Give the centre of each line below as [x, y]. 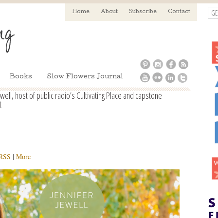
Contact [179, 12]
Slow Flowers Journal [85, 77]
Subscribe [143, 12]
